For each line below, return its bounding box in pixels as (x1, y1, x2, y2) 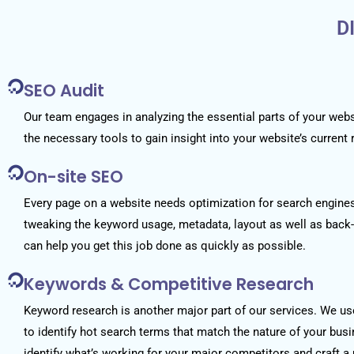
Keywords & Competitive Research (24, 272, 314, 296)
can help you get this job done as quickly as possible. (24, 238, 306, 253)
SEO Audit (24, 78, 104, 102)
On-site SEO (24, 164, 123, 188)
